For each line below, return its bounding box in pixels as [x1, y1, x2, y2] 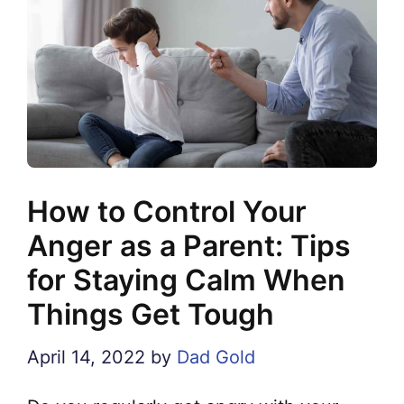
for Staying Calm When [27, 262, 345, 298]
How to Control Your [27, 193, 307, 229]
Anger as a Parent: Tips [27, 227, 351, 263]
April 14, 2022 [27, 345, 145, 368]
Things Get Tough [27, 296, 274, 332]
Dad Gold [177, 345, 255, 368]
